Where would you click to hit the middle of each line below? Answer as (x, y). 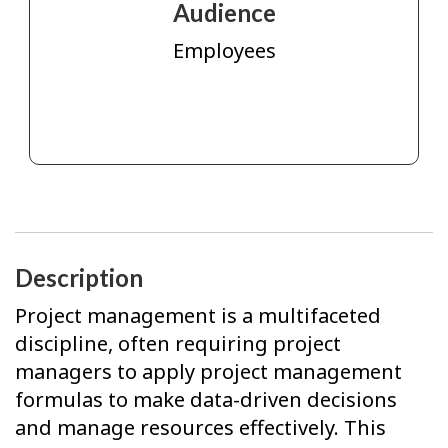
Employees (224, 51)
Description (79, 277)
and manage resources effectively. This (200, 428)
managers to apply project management (208, 372)
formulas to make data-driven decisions (206, 400)
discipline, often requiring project (178, 344)
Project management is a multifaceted (198, 316)
